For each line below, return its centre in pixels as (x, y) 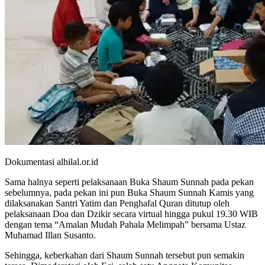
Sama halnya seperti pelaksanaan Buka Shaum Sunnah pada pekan (129, 182)
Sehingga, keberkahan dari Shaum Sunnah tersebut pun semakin (125, 256)
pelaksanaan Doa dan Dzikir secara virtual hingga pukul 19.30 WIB (131, 214)
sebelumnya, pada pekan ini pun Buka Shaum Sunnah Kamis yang (129, 193)
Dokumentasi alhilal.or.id (51, 162)
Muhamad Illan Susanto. (50, 235)
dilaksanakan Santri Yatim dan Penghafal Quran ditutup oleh (117, 203)
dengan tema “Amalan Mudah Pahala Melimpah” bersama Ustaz (125, 225)
